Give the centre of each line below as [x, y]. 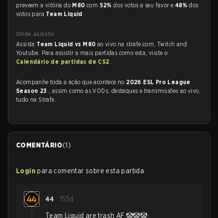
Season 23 [33, 91]
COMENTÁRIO [39, 145]
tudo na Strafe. [36, 100]
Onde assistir [36, 34]
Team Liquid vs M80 [67, 44]
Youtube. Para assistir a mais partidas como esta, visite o [92, 53]
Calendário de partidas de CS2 [64, 62]
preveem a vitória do [44, 5]
